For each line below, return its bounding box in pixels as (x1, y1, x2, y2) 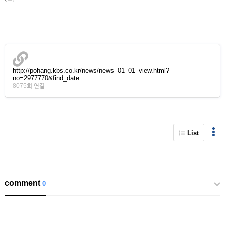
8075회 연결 (12, 82, 45, 89)
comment (4, 179, 40, 187)
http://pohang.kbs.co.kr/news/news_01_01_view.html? (12, 67, 169, 74)
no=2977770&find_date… (12, 74, 86, 82)
